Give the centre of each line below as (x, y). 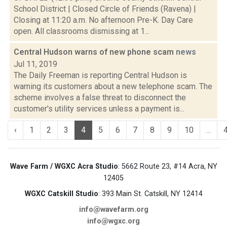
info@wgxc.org (113, 221)
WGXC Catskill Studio (61, 194)
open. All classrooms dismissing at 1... (82, 31)
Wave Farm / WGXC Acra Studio (64, 166)
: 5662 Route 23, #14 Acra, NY (167, 166)
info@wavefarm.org (113, 210)
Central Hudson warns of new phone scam (95, 52)
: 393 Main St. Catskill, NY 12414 (150, 194)
